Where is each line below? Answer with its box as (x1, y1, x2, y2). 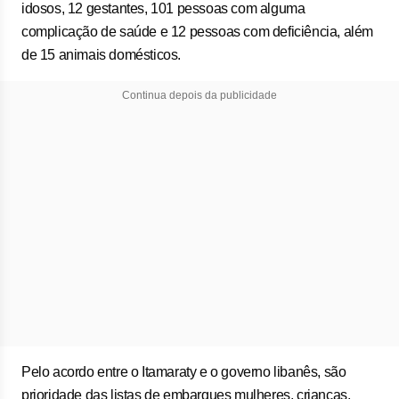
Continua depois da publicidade (122, 89, 277, 102)
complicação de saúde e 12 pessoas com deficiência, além (21, 24, 374, 39)
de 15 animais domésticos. (21, 47, 182, 62)
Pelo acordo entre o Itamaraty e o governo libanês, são (21, 364, 346, 379)
